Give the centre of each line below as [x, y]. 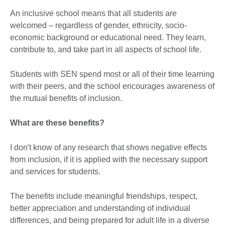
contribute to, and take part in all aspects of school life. [106, 49]
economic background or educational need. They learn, [108, 37]
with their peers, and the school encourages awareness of [112, 86]
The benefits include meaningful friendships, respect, [104, 196]
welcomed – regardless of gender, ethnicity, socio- [98, 25]
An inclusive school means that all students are [93, 13]
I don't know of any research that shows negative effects [108, 147]
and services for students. [55, 171]
